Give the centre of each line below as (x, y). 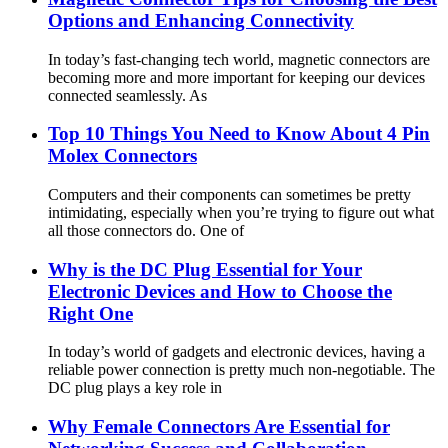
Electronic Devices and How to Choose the (220, 291)
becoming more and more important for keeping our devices (236, 77)
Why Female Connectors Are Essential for (219, 427)
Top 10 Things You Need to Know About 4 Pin (239, 134)
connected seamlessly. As (127, 95)
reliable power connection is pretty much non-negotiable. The (241, 370)
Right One (90, 313)
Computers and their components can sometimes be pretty (229, 194)
